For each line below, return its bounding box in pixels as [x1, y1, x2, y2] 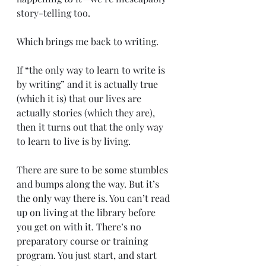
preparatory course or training [17, 234, 150, 247]
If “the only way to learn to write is [17, 63, 167, 76]
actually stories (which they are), [17, 106, 157, 119]
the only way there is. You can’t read [17, 191, 172, 204]
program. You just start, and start [17, 248, 159, 261]
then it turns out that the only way [17, 120, 166, 133]
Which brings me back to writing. [17, 34, 159, 47]
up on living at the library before [17, 205, 158, 218]
